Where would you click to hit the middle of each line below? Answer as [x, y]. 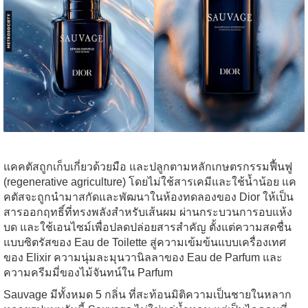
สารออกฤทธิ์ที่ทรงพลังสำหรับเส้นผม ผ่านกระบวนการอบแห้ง [148, 212]
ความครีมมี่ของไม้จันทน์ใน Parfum [88, 272]
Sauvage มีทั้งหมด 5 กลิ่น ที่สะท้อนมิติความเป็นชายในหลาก [147, 294]
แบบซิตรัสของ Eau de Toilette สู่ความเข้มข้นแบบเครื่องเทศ [145, 242]
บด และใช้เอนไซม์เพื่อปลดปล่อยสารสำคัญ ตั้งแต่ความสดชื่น [147, 227]
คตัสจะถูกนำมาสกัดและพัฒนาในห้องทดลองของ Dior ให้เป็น [148, 197]
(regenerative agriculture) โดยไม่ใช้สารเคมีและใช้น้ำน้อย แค [150, 181]
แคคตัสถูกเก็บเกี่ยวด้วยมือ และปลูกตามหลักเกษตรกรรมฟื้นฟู [148, 166]
